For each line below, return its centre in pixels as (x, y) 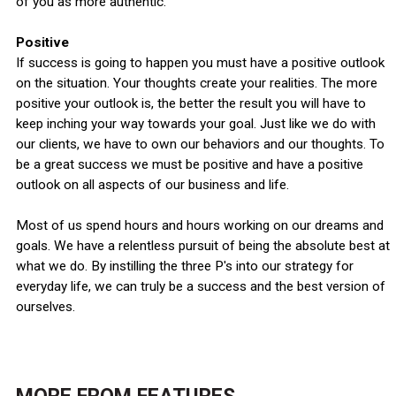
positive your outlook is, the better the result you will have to (190, 104)
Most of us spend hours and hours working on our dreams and (199, 226)
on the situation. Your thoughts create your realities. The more (196, 84)
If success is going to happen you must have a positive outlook (200, 63)
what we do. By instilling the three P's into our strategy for (184, 267)
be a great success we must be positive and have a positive (189, 165)
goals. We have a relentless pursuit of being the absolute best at (202, 246)
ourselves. (45, 307)
